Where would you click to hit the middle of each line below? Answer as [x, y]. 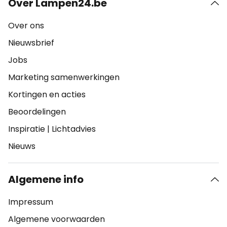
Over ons [26, 26]
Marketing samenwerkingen [64, 77]
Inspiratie [27, 129]
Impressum [31, 202]
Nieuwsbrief [31, 43]
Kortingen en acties [47, 94]
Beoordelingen [37, 112]
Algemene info [46, 179]
